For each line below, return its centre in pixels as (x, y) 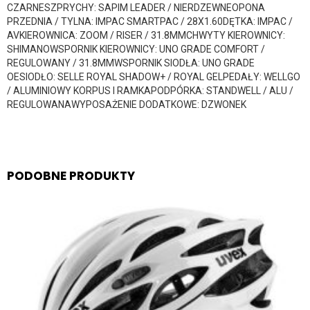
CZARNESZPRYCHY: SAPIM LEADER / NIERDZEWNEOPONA (136, 7)
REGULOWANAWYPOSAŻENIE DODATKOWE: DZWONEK (127, 104)
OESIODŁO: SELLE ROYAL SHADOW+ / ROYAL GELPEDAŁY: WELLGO (154, 76)
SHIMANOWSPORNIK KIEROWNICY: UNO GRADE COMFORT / (136, 49)
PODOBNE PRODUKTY (71, 175)
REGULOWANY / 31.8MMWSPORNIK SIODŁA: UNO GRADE (131, 63)
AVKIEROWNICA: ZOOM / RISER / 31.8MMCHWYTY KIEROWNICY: (146, 35)
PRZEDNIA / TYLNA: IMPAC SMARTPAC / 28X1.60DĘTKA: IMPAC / (150, 21)
